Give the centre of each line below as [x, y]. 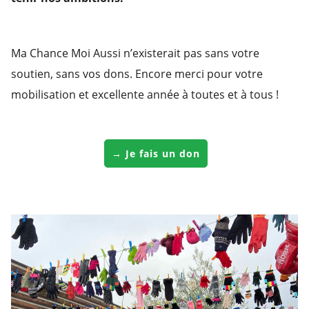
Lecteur [173, 220]
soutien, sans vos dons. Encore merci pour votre [137, 74]
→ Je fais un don [156, 154]
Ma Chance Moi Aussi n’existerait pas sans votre [135, 53]
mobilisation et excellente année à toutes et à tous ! [145, 95]
